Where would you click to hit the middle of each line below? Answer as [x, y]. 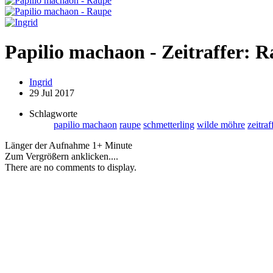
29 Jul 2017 [52, 93]
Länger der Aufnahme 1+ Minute [69, 145]
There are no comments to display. [71, 167]
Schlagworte [53, 113]
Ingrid [41, 82]
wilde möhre [221, 124]
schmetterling [169, 124]
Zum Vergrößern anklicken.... [62, 156]
